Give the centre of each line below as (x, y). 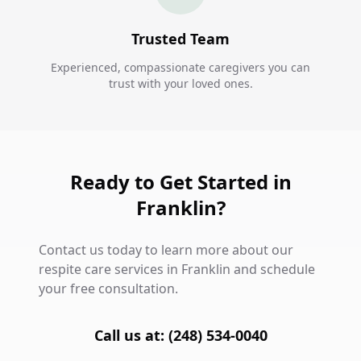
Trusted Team (180, 39)
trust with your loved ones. (180, 83)
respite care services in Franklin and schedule (177, 269)
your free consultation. (108, 288)
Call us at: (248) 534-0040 (180, 335)
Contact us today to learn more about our (166, 250)
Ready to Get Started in (180, 182)
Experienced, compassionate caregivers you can (180, 67)
